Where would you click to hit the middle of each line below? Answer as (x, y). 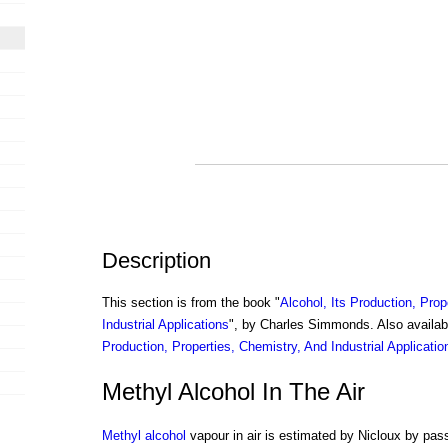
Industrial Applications (165, 325)
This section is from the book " (190, 303)
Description (156, 261)
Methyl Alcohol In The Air (233, 391)
